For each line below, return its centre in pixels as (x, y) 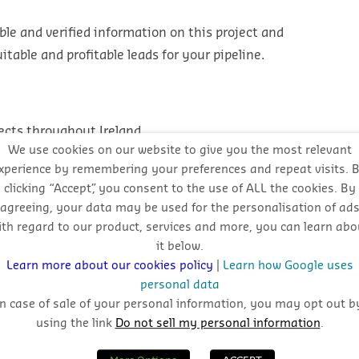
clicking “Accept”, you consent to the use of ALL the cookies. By (179, 189)
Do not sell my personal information (218, 324)
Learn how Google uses (288, 266)
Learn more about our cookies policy (111, 266)
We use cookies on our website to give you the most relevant (179, 151)
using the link (75, 324)
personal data (179, 285)
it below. (179, 247)
